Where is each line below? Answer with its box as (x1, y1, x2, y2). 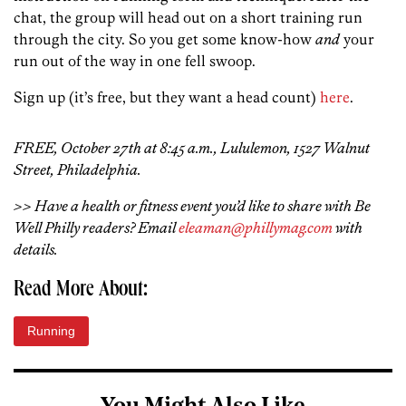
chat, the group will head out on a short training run (14, 8, 362, 27)
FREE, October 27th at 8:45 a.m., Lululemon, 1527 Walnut (14, 139, 370, 158)
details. (14, 240, 58, 259)
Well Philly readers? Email (14, 218, 179, 237)
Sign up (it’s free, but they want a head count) (14, 88, 320, 107)
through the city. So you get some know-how (14, 30, 315, 49)
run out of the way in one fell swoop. (14, 52, 256, 71)
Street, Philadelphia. (14, 160, 144, 179)
